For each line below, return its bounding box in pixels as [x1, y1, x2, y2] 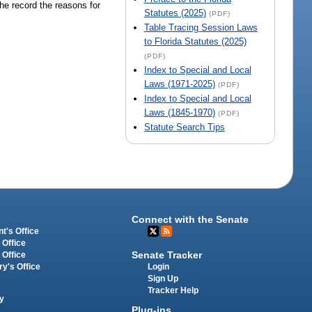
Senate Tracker [132, 249, 203, 260]
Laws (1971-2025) [143, 79, 215, 90]
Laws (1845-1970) [143, 107, 215, 118]
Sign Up [148, 274, 179, 283]
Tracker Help [148, 286, 199, 295]
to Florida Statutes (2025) [143, 36, 247, 47]
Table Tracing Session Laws [143, 22, 258, 33]
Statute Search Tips [143, 122, 225, 133]
